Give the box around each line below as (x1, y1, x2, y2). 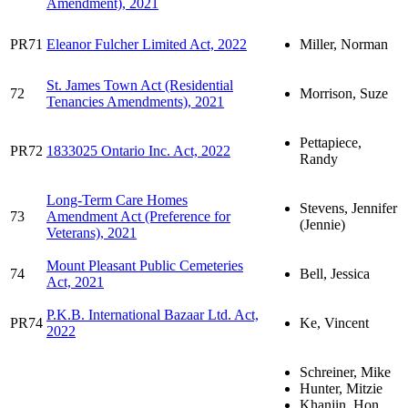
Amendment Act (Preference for (46, 208, 230, 224)
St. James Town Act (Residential (46, 76, 233, 93)
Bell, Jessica (300, 265, 370, 281)
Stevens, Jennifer (300, 199, 397, 216)
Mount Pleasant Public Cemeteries (46, 257, 243, 273)
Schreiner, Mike (300, 363, 391, 380)
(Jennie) (300, 216, 345, 232)
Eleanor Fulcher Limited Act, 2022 (46, 36, 247, 52)
